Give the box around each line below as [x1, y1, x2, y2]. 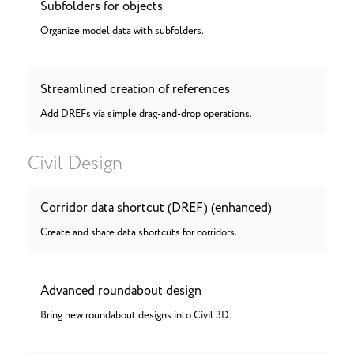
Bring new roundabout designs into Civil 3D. [40, 308, 232, 323]
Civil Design [28, 150, 122, 178]
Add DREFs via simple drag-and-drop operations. [40, 107, 252, 122]
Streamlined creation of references [40, 80, 230, 99]
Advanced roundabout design [40, 281, 201, 300]
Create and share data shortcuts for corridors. [40, 225, 237, 240]
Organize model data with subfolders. [40, 24, 204, 39]
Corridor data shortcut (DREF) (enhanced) [40, 198, 272, 217]
